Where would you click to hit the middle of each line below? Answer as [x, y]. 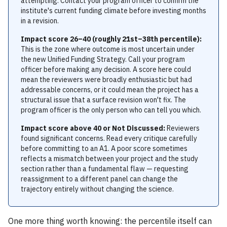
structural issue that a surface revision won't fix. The [103, 100]
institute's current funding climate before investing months [113, 11]
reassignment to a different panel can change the [99, 179]
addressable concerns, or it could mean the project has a [110, 90]
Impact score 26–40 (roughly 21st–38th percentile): [111, 39]
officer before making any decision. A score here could [106, 69]
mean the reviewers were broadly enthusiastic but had [106, 80]
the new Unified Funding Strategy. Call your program [103, 59]
